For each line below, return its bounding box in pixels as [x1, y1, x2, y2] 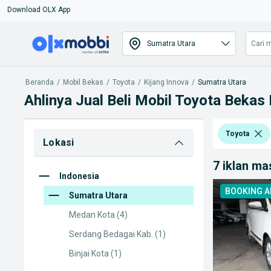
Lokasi [43, 137, 74, 148]
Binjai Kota [69, 249, 109, 258]
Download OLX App [7, 5, 70, 14]
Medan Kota [69, 210, 115, 220]
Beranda [25, 78, 54, 87]
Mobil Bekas [63, 78, 103, 87]
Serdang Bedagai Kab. [69, 229, 153, 239]
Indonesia [59, 171, 99, 181]
